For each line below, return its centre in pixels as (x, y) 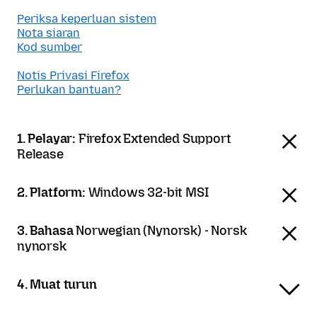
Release (40, 154)
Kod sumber (50, 47)
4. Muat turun (57, 284)
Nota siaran (48, 33)
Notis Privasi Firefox (73, 75)
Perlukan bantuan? (69, 90)
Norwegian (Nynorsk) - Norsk (161, 231)
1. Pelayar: (48, 139)
